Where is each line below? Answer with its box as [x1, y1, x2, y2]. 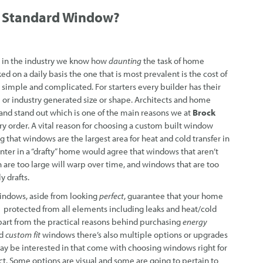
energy [183, 216, 207, 228]
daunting [109, 55, 141, 67]
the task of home [141, 55, 204, 67]
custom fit [5, 229, 41, 241]
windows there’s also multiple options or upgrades [41, 229, 228, 241]
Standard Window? [2, 8, 120, 26]
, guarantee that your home [124, 190, 223, 202]
